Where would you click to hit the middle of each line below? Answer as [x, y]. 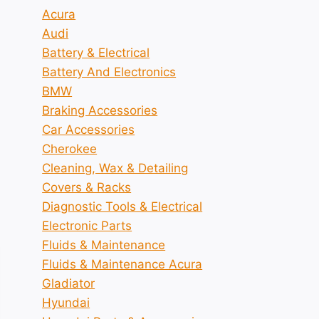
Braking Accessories [100, 110]
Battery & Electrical [96, 53]
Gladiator [69, 283]
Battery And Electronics [109, 72]
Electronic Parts [87, 226]
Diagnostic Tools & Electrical [122, 206]
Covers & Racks [87, 187]
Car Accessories [89, 130]
